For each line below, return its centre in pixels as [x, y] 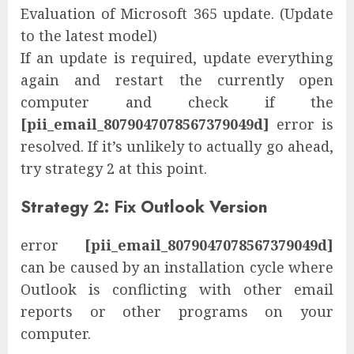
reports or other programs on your [177, 311]
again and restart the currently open [177, 79]
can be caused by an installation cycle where [177, 267]
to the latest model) [89, 35]
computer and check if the [177, 102]
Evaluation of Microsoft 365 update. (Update [177, 13]
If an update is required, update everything [177, 57]
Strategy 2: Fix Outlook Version [144, 206]
